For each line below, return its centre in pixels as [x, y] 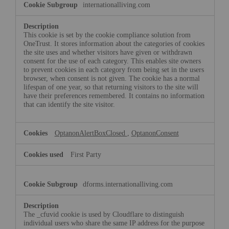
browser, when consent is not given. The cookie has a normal [111, 78]
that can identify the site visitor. [69, 105]
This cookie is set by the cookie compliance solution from [107, 35]
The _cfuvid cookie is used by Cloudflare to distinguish [104, 214]
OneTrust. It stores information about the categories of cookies [114, 44]
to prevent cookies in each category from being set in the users [113, 70]
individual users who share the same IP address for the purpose [114, 223]
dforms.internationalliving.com [128, 184]
